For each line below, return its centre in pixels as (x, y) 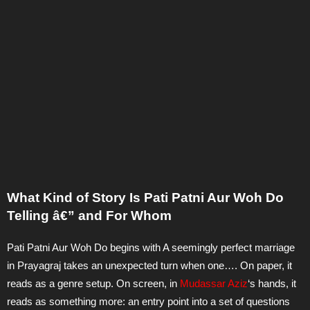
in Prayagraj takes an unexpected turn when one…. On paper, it (149, 266)
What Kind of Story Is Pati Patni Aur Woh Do (145, 198)
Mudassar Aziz (214, 284)
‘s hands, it (272, 284)
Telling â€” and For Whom (89, 216)
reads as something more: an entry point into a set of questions (148, 302)
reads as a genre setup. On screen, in (93, 284)
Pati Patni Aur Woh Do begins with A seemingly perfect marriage (151, 248)
